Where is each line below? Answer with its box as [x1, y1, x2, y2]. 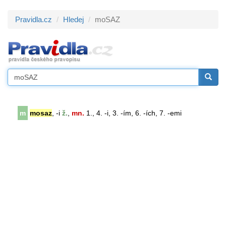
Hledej [63, 15, 84, 24]
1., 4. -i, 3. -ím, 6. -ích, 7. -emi [84, 109, 182, 117]
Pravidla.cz [15, 15, 52, 24]
